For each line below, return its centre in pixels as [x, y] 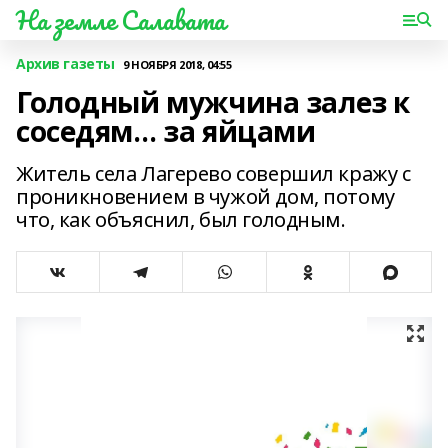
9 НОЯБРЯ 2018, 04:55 [177, 64]
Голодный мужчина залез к [213, 102]
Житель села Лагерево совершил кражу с [213, 173]
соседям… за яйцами [166, 131]
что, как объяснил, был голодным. [181, 219]
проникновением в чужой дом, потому [205, 196]
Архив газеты [65, 63]
